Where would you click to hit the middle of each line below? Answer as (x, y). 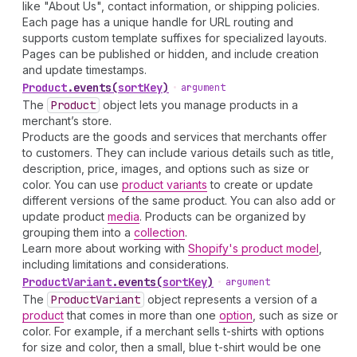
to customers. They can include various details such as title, (178, 153)
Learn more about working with (105, 248)
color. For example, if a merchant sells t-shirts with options (173, 331)
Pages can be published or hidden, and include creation (171, 54)
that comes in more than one (141, 315)
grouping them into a (78, 232)
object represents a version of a (231, 299)
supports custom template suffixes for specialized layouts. (175, 38)
